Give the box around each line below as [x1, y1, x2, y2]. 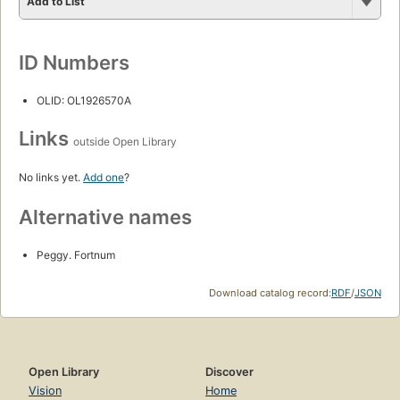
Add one [83, 170, 124, 184]
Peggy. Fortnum [37, 247, 115, 262]
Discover [205, 364, 254, 379]
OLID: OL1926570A [37, 93, 131, 107]
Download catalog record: [209, 286, 331, 299]
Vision [29, 383, 62, 397]
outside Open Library [73, 134, 177, 148]
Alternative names [19, 204, 192, 229]
